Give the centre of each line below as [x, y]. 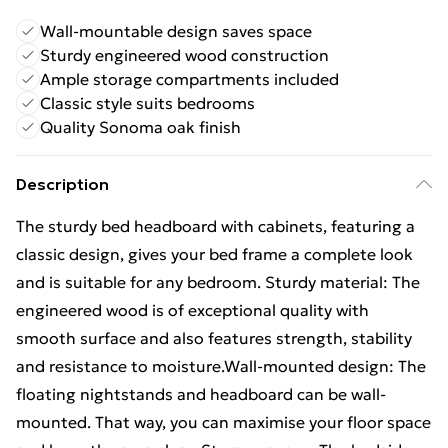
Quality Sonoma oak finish [140, 127]
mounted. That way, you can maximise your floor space [223, 422]
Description [62, 184]
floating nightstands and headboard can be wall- [201, 394]
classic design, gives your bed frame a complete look [214, 254]
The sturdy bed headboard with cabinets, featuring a [215, 226]
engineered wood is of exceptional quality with [192, 310]
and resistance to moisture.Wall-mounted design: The [221, 366]
